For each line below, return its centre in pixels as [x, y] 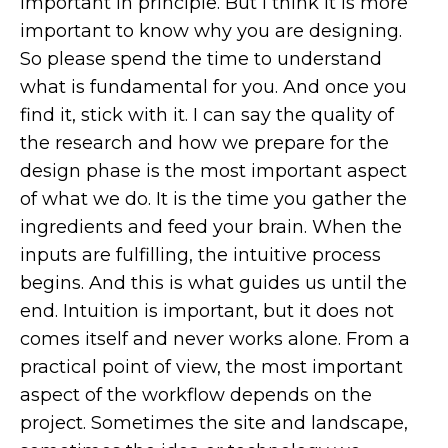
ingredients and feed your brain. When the [211, 227]
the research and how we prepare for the [204, 143]
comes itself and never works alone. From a [215, 339]
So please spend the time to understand [201, 59]
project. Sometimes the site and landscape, [214, 423]
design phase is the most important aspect [213, 171]
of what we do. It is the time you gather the [213, 199]
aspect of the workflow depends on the [196, 395]
